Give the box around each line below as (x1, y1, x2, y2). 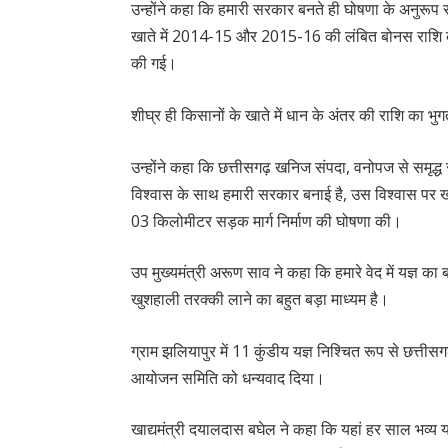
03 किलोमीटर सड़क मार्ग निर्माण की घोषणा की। (131, 209, 403, 232)
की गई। (131, 52, 178, 75)
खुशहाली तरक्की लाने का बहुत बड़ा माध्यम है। (131, 288, 390, 311)
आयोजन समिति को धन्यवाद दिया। (131, 366, 326, 389)
